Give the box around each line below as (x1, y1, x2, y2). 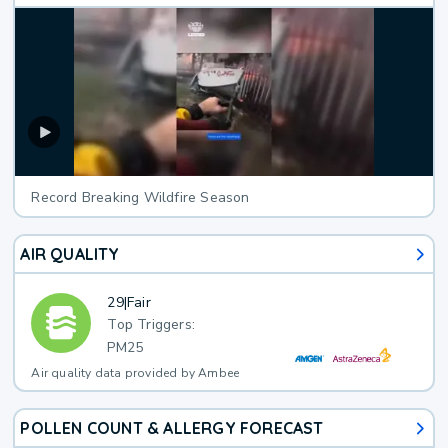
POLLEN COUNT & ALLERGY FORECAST (20, 418, 324, 439)
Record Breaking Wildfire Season (31, 188, 250, 208)
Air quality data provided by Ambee (31, 365, 240, 382)
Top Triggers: (107, 315, 196, 335)
